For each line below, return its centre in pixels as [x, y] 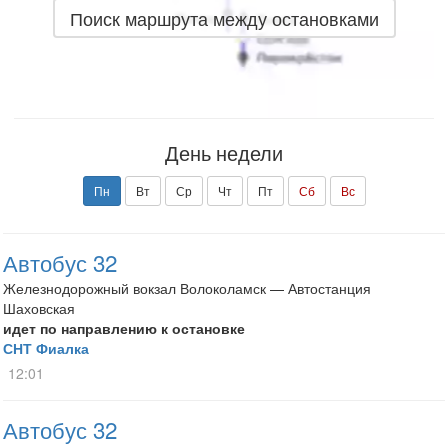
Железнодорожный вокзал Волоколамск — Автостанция [187, 288]
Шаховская [39, 308]
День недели [224, 152]
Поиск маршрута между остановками [224, 18]
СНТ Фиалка [46, 348]
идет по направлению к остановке [124, 328]
